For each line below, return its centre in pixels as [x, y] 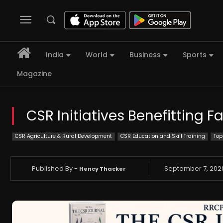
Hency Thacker [103, 168]
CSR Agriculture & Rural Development [63, 136]
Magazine [34, 74]
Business [145, 55]
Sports [195, 55]
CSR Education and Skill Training [163, 136]
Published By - [55, 168]
